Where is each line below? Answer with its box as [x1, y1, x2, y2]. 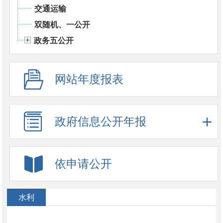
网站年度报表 [54, 73, 123, 86]
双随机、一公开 [34, 20, 90, 29]
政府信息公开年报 [54, 115, 146, 128]
